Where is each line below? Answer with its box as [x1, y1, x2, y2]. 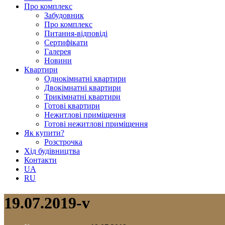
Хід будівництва [24, 147, 80, 156]
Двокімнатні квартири [44, 83, 121, 92]
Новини [44, 56, 72, 65]
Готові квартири [44, 101, 100, 110]
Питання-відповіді [44, 29, 107, 38]
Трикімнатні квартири [44, 92, 121, 101]
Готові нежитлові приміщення [44, 120, 148, 129]
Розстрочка [44, 138, 82, 147]
